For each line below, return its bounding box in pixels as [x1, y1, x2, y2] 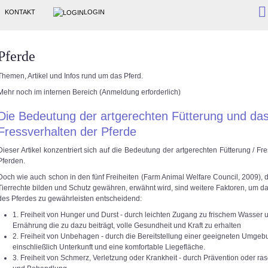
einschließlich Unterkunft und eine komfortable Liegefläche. [13, 243, 205, 251]
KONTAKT [5, 8, 35, 16]
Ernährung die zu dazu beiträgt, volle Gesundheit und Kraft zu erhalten [13, 221, 241, 230]
